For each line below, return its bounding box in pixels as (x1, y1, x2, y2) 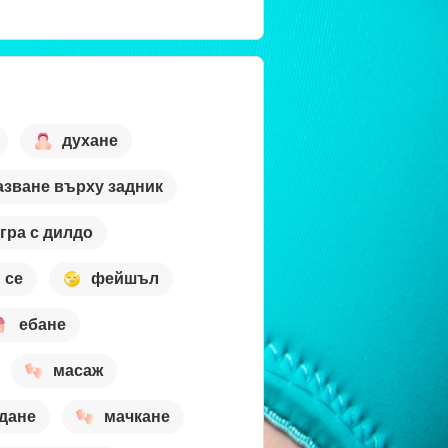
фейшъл (91, 270, 159, 288)
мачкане (104, 408, 170, 426)
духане (62, 132, 118, 150)
